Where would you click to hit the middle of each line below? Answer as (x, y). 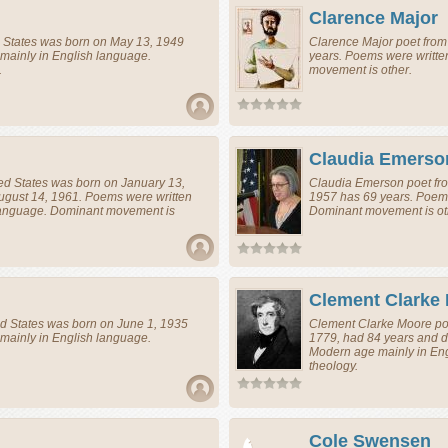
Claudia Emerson (358, 183)
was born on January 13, (116, 183)
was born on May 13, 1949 (110, 42)
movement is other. (360, 70)
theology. (333, 366)
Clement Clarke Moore (372, 324)
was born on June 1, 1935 (116, 324)
